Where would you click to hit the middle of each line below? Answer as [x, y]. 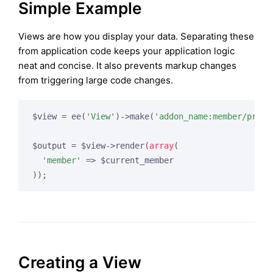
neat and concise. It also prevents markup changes [127, 66]
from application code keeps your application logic [126, 51]
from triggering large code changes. [96, 80]
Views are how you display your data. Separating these [136, 37]
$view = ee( [59, 117]
